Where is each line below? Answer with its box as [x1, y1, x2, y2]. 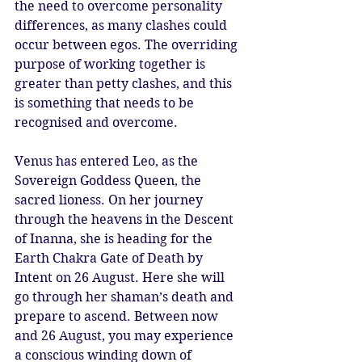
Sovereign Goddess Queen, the [15, 173, 204, 188]
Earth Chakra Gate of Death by [15, 250, 206, 266]
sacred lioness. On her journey [15, 192, 206, 208]
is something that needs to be [15, 95, 197, 111]
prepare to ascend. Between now [15, 309, 221, 324]
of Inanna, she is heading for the [15, 231, 216, 246]
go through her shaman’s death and [15, 289, 237, 305]
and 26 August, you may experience [15, 328, 237, 343]
